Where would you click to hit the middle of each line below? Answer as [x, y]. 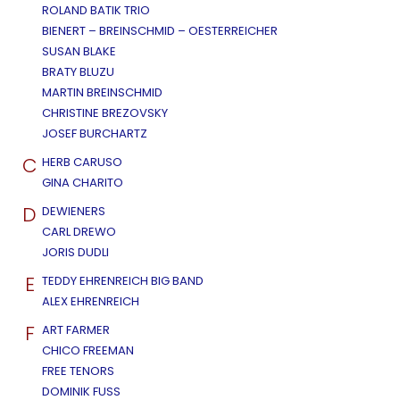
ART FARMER [76, 330]
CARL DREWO [79, 232]
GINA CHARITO [83, 183]
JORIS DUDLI [75, 253]
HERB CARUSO [82, 162]
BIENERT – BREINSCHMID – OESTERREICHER [160, 31]
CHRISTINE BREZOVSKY [105, 113]
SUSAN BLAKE [79, 52]
